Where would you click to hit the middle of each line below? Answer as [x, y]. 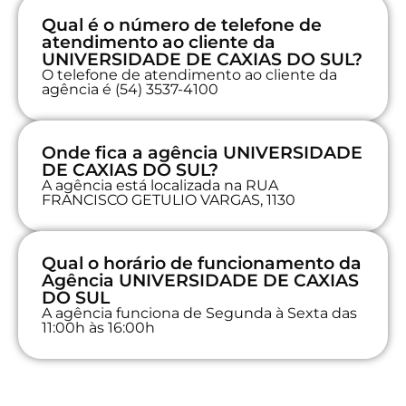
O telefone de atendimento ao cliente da [189, 74]
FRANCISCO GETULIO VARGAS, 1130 [169, 199]
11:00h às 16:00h [98, 327]
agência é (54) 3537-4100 [130, 89]
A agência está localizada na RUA [160, 185]
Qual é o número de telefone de [182, 24]
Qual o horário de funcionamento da [202, 263]
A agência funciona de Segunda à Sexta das [199, 313]
